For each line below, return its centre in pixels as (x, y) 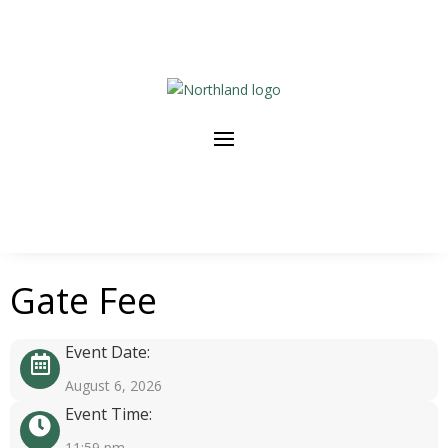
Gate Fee (83, 300)
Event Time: (108, 414)
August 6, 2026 (113, 385)
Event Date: (107, 352)
